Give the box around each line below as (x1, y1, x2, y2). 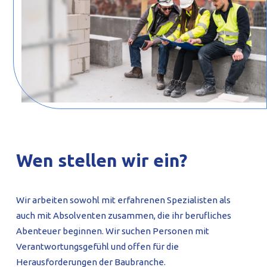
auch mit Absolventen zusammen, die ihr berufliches (15, 210, 231, 221)
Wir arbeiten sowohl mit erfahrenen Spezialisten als (15, 195, 231, 206)
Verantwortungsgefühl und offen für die (15, 241, 179, 252)
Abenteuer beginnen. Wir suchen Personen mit (15, 226, 209, 237)
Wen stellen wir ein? (15, 150, 187, 171)
